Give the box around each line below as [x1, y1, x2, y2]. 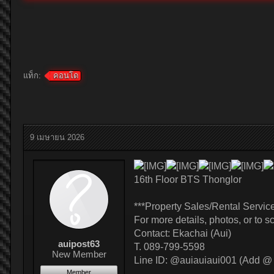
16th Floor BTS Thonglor [134, 174, 242, 185]
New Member [51, 249, 106, 259]
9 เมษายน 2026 [30, 133, 84, 142]
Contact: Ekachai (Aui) [134, 228, 231, 239]
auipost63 [58, 239, 100, 249]
